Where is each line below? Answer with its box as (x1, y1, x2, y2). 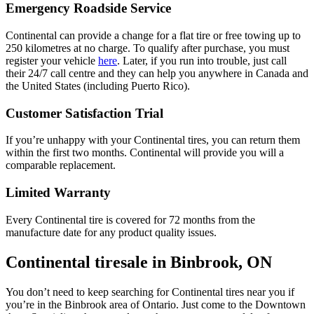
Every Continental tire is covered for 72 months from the (6, 213, 255, 226)
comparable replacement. (6, 159, 116, 172)
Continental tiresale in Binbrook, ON (6, 252, 272, 271)
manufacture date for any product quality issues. (6, 226, 217, 238)
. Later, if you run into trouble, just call (117, 54, 287, 67)
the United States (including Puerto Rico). (6, 79, 190, 92)
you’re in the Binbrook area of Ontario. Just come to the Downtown (6, 298, 306, 310)
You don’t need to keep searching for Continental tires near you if (6, 285, 294, 298)
